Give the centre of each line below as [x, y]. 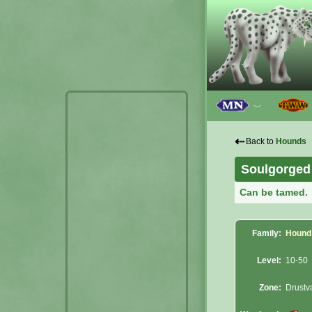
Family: [267, 234]
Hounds [291, 141]
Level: [269, 261]
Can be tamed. [274, 192]
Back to [261, 141]
